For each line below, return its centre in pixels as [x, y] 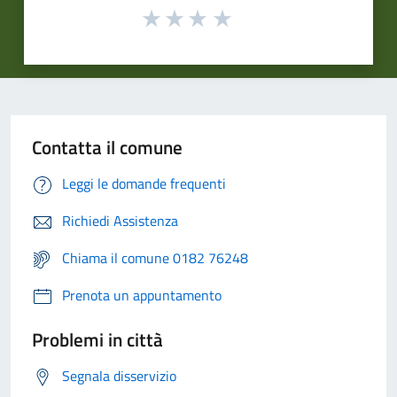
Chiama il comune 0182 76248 [155, 258]
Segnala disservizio [119, 376]
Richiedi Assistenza [120, 221]
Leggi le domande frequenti [144, 184]
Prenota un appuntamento [142, 296]
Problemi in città [97, 340]
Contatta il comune [107, 148]
